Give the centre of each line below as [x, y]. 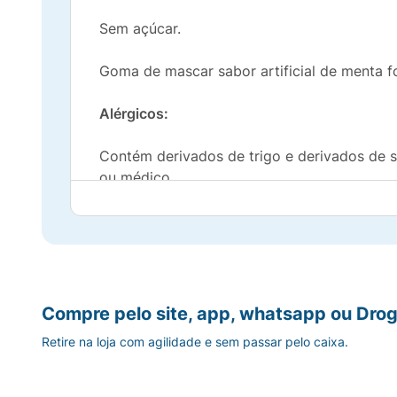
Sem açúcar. [140, 28]
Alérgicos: [134, 113]
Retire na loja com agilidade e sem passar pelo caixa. [195, 342]
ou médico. [136, 177]
